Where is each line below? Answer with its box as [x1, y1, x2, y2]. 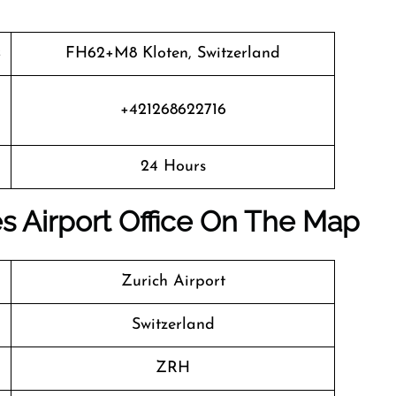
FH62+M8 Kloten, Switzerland [65, 45, 280, 62]
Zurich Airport [120, 273, 225, 290]
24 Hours [140, 158, 206, 175]
